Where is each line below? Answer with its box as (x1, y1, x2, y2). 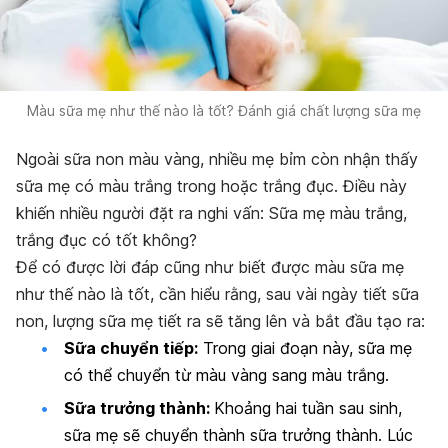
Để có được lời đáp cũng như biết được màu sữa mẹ (16, 256, 404, 277)
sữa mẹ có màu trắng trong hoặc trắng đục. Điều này (16, 175, 407, 196)
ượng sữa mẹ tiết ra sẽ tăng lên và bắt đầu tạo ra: (56, 310, 425, 331)
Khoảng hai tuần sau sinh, (214, 397, 402, 418)
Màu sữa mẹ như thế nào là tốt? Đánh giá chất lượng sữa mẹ (27, 101, 421, 119)
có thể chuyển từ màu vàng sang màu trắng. (64, 364, 389, 385)
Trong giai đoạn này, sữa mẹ (198, 337, 412, 358)
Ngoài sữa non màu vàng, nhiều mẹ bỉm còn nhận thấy (16, 148, 418, 169)
